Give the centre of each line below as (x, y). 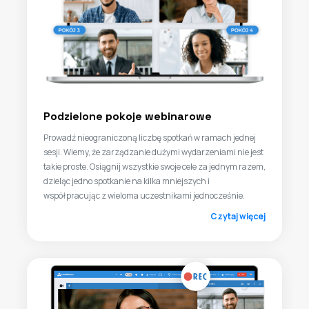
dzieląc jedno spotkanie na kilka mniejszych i (127, 181)
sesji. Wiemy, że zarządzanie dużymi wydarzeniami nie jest (153, 152)
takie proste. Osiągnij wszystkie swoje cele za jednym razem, (154, 167)
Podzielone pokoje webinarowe (128, 116)
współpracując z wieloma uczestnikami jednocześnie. (144, 196)
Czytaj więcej (238, 216)
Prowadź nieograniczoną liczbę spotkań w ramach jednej (150, 138)
